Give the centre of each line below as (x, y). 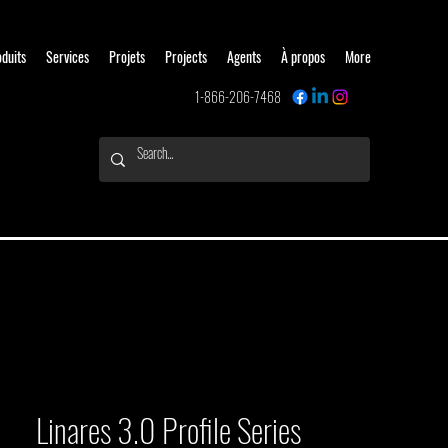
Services (67, 56)
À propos (303, 56)
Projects (186, 56)
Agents (244, 56)
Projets (127, 56)
